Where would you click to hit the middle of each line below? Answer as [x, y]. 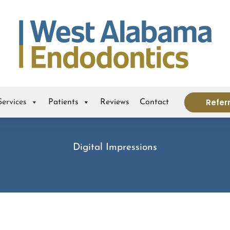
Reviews [114, 102]
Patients [63, 102]
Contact [154, 102]
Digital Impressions [115, 148]
